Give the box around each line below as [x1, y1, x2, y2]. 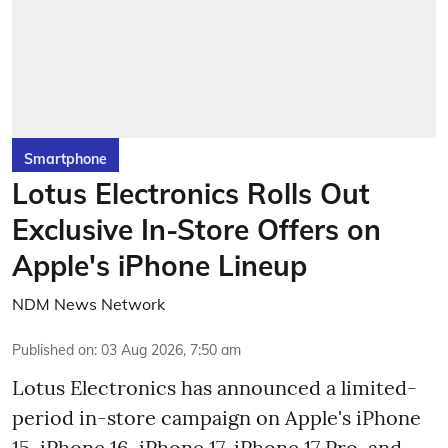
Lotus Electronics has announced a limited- [12, 375, 417, 400]
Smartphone [24, 150, 107, 168]
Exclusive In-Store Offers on [12, 212, 381, 247]
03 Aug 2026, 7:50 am [101, 341, 241, 359]
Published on [12, 341, 94, 359]
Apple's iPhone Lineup [12, 248, 307, 283]
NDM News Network [12, 294, 165, 314]
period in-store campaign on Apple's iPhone [12, 405, 421, 430]
